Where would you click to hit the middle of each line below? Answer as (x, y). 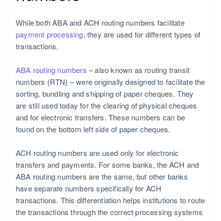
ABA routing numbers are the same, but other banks (102, 176)
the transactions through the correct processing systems (110, 212)
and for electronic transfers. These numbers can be (101, 117)
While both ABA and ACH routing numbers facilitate (100, 22)
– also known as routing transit (138, 70)
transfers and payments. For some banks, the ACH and (108, 164)
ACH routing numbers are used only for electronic (97, 152)
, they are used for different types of (142, 34)
